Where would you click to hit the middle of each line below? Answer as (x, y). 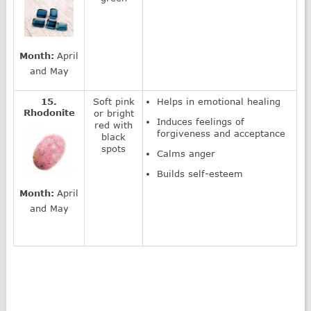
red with (114, 125)
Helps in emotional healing (219, 101)
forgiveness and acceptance (221, 133)
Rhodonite (49, 112)
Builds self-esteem (200, 173)
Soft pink (114, 101)
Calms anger (186, 153)
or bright (114, 113)
